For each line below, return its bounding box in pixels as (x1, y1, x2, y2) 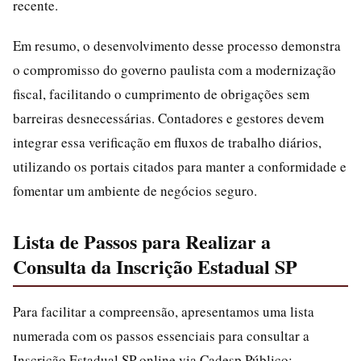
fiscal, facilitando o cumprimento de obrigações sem (13, 85, 309, 103)
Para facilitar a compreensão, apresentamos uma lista (13, 302, 314, 321)
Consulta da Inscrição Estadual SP (13, 252, 297, 280)
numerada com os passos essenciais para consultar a (13, 326, 309, 345)
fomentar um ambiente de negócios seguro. (13, 181, 257, 200)
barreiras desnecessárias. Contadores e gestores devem (13, 109, 324, 127)
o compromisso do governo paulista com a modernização (13, 60, 336, 79)
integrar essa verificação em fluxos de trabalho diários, (13, 133, 322, 151)
